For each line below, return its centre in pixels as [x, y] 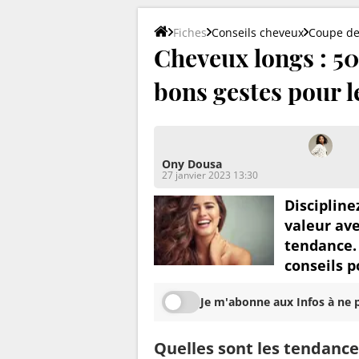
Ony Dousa [192, 163]
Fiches [190, 32]
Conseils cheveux [258, 32]
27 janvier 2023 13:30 [210, 175]
